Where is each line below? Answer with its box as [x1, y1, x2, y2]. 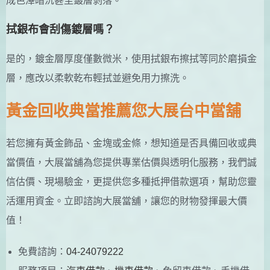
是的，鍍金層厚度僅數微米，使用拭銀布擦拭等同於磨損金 [6, 53, 257, 64]
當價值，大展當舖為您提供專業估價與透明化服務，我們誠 [6, 157, 257, 168]
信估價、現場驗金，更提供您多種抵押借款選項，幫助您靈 [6, 176, 257, 187]
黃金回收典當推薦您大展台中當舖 [6, 101, 241, 120]
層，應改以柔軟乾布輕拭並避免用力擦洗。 [6, 72, 189, 83]
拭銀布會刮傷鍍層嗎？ [6, 23, 115, 36]
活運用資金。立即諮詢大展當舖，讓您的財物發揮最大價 [6, 195, 247, 206]
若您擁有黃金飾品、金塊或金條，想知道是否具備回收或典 [6, 137, 257, 148]
